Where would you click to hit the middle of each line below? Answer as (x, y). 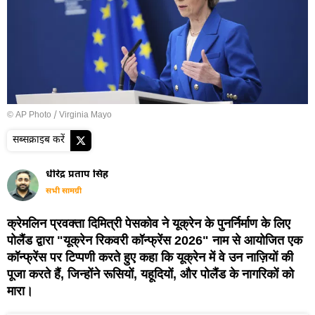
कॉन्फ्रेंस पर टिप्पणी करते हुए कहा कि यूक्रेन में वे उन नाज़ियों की (150, 257)
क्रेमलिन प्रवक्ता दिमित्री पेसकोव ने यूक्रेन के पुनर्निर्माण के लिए (149, 223)
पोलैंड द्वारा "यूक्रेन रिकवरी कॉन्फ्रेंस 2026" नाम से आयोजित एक (155, 240)
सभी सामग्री (64, 191)
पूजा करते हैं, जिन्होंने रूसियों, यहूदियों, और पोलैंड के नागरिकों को (150, 274)
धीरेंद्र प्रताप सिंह (77, 174)
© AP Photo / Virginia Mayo (59, 115)
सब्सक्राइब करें (39, 140)
